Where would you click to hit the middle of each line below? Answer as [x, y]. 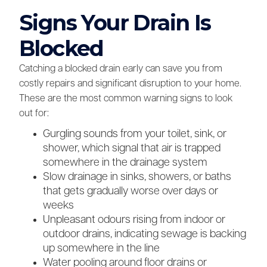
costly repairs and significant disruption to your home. [130, 84]
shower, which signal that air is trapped [132, 148]
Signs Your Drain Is [115, 23]
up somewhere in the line [101, 249]
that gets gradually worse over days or [131, 191]
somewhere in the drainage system [125, 163]
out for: [34, 114]
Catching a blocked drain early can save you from [121, 69]
